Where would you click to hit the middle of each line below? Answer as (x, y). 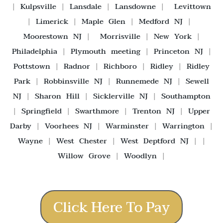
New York (172, 36)
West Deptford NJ (154, 141)
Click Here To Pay (111, 208)
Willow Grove (84, 156)
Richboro (120, 66)
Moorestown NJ (52, 36)
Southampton (186, 96)
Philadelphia (34, 51)
